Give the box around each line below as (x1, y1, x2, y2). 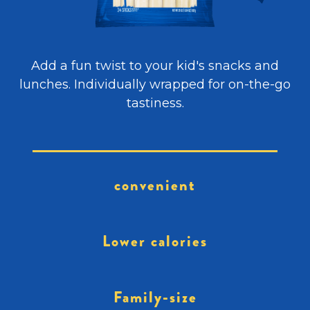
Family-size (113, 286, 197, 309)
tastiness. (126, 95, 184, 111)
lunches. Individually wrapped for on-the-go (19, 77, 291, 92)
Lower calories (102, 230, 208, 253)
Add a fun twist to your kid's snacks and (31, 58, 279, 73)
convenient (114, 174, 196, 197)
